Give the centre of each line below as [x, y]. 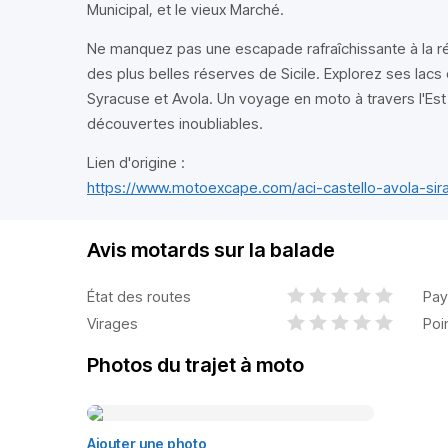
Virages [112, 323]
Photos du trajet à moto [195, 365]
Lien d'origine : [136, 162]
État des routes [139, 296]
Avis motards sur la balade [211, 250]
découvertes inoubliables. [175, 123]
